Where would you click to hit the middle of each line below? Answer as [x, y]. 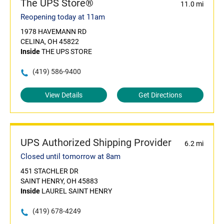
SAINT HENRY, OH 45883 [59, 181]
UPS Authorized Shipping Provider [96, 143]
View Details [64, 95]
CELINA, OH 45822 [50, 42]
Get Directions [160, 95]
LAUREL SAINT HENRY [76, 191]
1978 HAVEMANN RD [53, 32]
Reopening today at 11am [63, 17]
